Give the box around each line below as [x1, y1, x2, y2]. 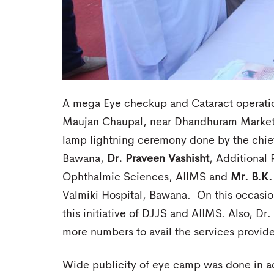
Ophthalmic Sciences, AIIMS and [62, 172, 231, 183]
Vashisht [168, 154, 209, 165]
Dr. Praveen [107, 154, 165, 165]
